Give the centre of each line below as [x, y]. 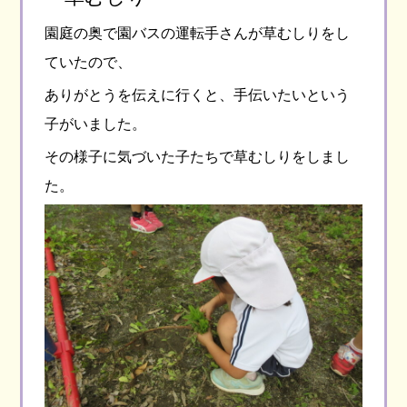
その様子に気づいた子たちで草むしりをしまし [198, 156]
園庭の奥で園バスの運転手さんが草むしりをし [198, 33]
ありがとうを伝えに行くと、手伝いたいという [198, 94]
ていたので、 [89, 62]
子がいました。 [96, 124]
